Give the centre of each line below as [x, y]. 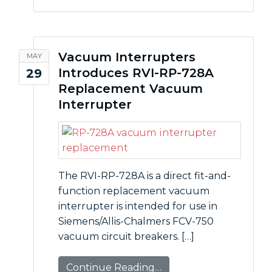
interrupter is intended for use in [138, 206]
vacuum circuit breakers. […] [126, 236]
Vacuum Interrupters [127, 57]
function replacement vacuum [134, 191]
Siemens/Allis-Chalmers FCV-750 [136, 221]
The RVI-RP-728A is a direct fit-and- [144, 176]
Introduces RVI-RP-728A [136, 73]
